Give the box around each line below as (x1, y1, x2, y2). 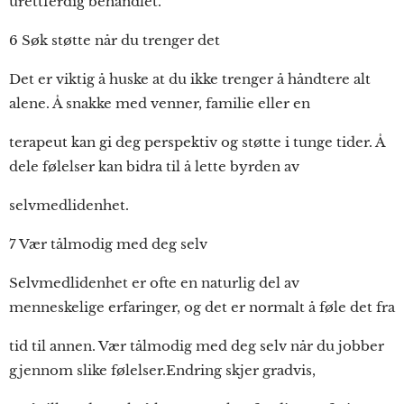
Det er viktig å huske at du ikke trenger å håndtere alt (9, 70, 371, 87)
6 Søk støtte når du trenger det (9, 32, 220, 49)
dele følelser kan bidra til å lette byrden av (9, 158, 299, 175)
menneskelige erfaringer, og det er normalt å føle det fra (9, 298, 395, 316)
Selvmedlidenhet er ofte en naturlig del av (9, 274, 299, 291)
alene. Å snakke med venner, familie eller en (9, 95, 310, 112)
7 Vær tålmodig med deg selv (9, 235, 207, 252)
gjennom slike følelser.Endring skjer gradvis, (9, 362, 316, 379)
